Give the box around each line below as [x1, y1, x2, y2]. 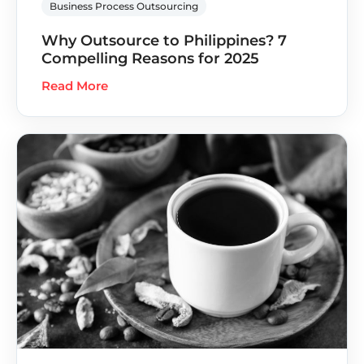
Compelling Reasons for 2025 [41, 49, 259, 67]
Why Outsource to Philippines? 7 [41, 31, 287, 50]
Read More [41, 77, 108, 93]
